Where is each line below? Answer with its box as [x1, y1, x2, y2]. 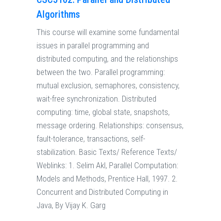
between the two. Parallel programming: [37, 67, 165, 77]
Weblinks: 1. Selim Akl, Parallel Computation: [37, 160, 178, 171]
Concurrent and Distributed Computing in [37, 187, 168, 197]
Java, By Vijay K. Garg [37, 200, 106, 211]
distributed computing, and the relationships [37, 54, 178, 64]
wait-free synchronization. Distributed [37, 94, 156, 104]
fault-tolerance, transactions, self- [37, 134, 145, 144]
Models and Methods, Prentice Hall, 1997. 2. [37, 174, 178, 184]
